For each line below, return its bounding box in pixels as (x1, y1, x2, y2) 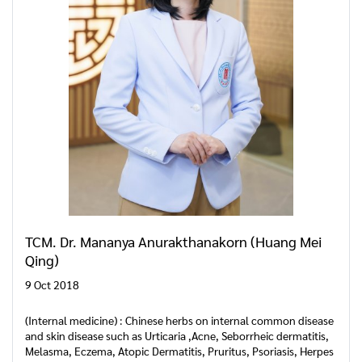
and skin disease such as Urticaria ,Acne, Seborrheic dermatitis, (25, 328, 329, 343)
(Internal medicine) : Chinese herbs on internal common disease (25, 313, 334, 327)
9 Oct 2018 (25, 277, 79, 292)
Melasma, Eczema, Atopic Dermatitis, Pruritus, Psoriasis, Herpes (25, 343, 334, 358)
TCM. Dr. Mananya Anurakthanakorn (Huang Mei (25, 232, 322, 250)
